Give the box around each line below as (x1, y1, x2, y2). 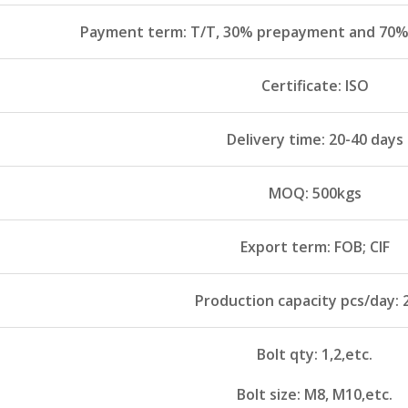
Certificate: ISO (260, 76, 369, 97)
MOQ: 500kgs (268, 183, 362, 204)
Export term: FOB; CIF (240, 237, 390, 258)
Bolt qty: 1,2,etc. (257, 344, 372, 365)
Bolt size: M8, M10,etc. (237, 384, 393, 405)
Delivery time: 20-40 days (226, 129, 403, 150)
